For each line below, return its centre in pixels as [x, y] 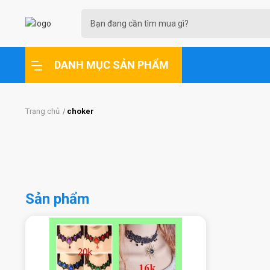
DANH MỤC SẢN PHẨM [111, 65]
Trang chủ [42, 111]
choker [80, 111]
